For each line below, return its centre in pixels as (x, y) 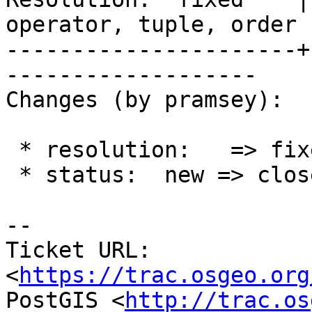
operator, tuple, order (151, 25)
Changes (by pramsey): (145, 100)
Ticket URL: (78, 250)
